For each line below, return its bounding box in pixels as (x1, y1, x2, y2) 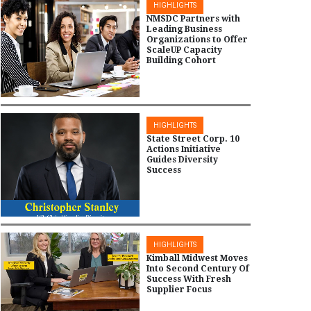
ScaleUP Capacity (146, 45, 222, 56)
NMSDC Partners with (146, 14, 240, 24)
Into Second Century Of (146, 263, 249, 274)
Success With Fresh (146, 274, 231, 284)
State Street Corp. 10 (146, 133, 239, 144)
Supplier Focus (146, 284, 212, 294)
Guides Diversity (146, 154, 218, 165)
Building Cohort (146, 56, 216, 66)
